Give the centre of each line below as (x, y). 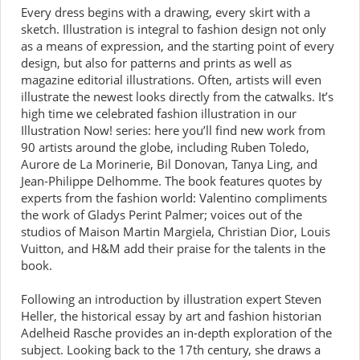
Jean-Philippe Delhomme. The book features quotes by (172, 181)
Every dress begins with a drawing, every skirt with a (166, 12)
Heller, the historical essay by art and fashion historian (171, 316)
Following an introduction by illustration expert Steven (171, 299)
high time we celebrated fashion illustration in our (159, 113)
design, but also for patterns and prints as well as (156, 63)
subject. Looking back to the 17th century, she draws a (171, 350)
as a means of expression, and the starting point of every (178, 46)
